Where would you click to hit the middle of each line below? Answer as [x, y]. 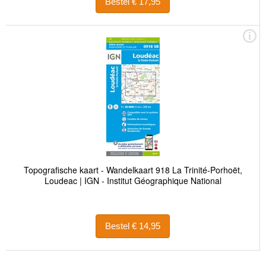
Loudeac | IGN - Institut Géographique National [133, 181]
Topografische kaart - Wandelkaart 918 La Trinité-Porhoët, [133, 170]
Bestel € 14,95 [146, 226]
